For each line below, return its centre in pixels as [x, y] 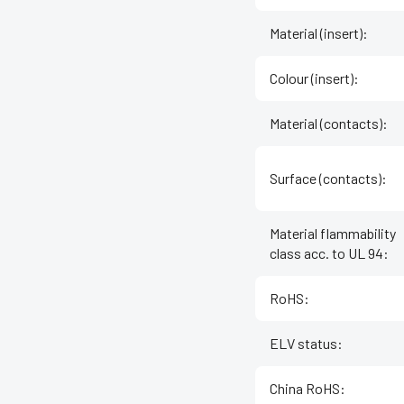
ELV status [303, 344]
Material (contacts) [326, 124]
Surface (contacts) [326, 179]
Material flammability [333, 234]
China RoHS [305, 389]
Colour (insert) [312, 78]
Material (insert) [316, 33]
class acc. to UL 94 [326, 253]
